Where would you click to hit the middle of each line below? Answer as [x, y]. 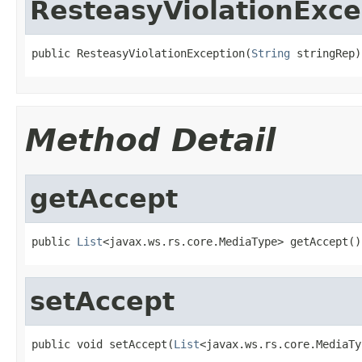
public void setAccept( [103, 344]
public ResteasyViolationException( [141, 53]
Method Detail [150, 140]
